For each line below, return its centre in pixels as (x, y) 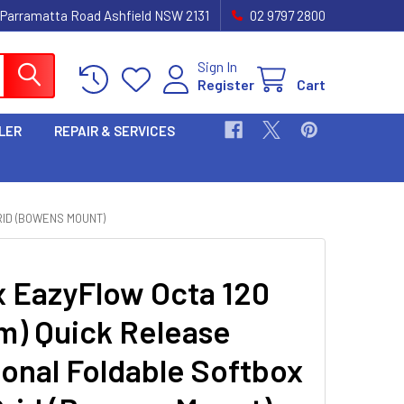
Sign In (217, 66)
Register (226, 84)
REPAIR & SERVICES (115, 131)
